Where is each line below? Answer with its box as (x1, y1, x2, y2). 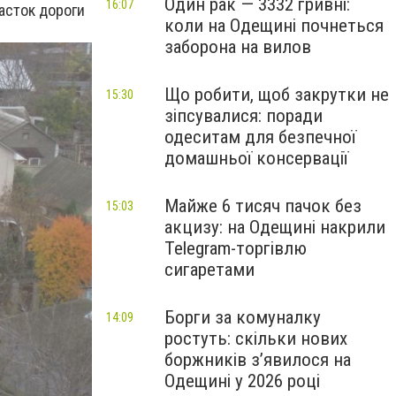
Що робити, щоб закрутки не (164, 84, 389, 105)
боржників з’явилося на (164, 349, 351, 370)
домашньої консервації (164, 148, 348, 169)
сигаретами (164, 259, 255, 280)
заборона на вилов (164, 36, 311, 57)
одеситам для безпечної (164, 126, 356, 148)
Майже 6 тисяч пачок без (164, 195, 362, 217)
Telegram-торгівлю (164, 238, 307, 259)
